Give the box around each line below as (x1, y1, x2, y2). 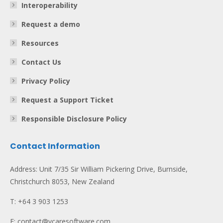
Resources (21, 38, 59, 48)
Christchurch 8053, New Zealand (10, 176, 114, 186)
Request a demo (21, 19, 80, 29)
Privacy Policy (21, 76, 70, 86)
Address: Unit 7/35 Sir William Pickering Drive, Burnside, (10, 164, 188, 174)
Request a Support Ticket (21, 95, 113, 105)
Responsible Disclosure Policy (21, 113, 127, 123)
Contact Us (21, 57, 61, 67)
